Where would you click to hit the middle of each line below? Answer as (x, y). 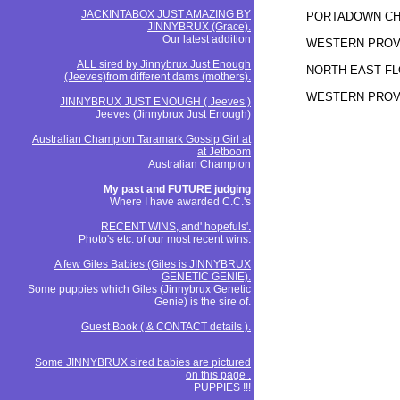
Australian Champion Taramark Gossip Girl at (142, 139)
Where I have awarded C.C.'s (180, 202)
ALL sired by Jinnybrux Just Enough (164, 64)
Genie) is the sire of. (203, 302)
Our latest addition (207, 39)
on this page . (218, 375)
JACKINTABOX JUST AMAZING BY (166, 14)
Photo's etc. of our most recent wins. (165, 239)
